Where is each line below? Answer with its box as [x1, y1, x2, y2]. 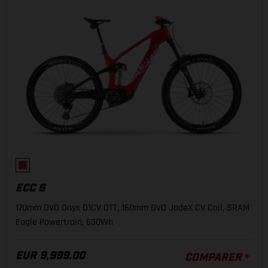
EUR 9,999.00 [16, 251, 85, 261]
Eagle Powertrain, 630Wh [16, 216, 113, 229]
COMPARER [185, 252, 242, 263]
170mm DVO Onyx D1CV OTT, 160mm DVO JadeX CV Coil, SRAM [16, 202, 249, 214]
